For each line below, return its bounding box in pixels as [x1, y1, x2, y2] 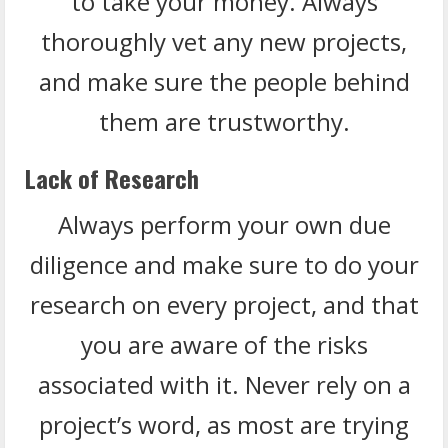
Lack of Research [25, 159, 199, 196]
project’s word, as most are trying [39, 407, 409, 441]
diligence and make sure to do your [29, 247, 419, 281]
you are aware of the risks [80, 327, 368, 361]
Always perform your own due [57, 207, 391, 241]
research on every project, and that [29, 287, 419, 321]
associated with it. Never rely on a [37, 367, 411, 401]
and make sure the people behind [38, 64, 410, 98]
